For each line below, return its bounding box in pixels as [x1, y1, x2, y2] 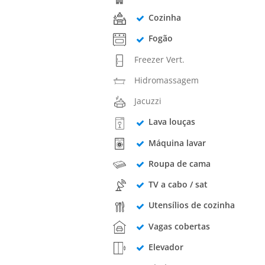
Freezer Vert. [134, 53, 185, 65]
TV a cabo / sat [148, 179, 208, 190]
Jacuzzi [134, 95, 162, 107]
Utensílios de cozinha [148, 199, 235, 211]
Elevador [148, 241, 183, 253]
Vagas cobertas [148, 220, 210, 232]
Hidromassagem [134, 74, 199, 86]
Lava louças [148, 116, 195, 128]
